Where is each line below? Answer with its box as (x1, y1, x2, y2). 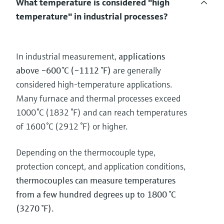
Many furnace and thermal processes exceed (16, 92, 180, 104)
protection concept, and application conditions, (16, 160, 185, 172)
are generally (113, 64, 161, 76)
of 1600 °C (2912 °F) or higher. (16, 120, 127, 132)
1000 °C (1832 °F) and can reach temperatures (16, 106, 187, 118)
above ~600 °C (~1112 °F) (16, 64, 113, 76)
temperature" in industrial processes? (16, 10, 167, 22)
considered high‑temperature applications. (16, 78, 172, 90)
